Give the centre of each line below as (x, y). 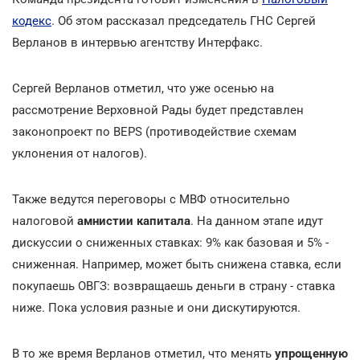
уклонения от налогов (76, 153)
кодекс (32, 20)
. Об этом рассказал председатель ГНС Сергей (184, 20)
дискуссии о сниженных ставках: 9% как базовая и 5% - (170, 242)
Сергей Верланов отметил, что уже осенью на (143, 88)
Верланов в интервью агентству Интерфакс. (137, 42)
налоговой (45, 221)
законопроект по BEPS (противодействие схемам (154, 131)
